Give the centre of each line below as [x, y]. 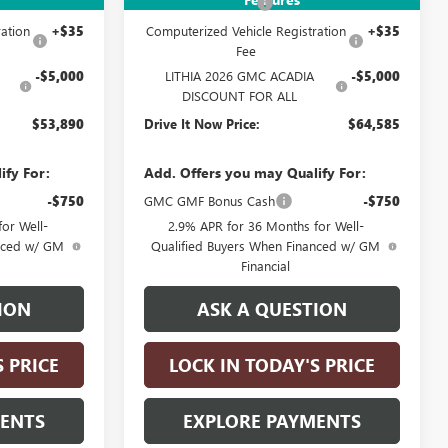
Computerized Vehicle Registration [245, 30]
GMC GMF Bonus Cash [210, 200]
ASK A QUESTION [272, 308]
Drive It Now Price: [202, 123]
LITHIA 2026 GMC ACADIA [240, 75]
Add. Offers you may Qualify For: [255, 172]
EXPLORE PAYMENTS [272, 420]
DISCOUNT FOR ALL [240, 95]
